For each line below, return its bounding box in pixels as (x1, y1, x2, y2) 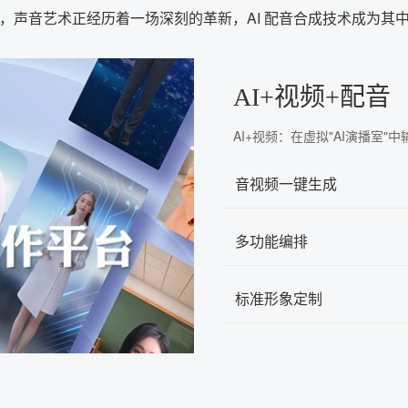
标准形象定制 (235, 288, 322, 310)
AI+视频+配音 (233, 83, 391, 112)
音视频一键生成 (235, 173, 337, 195)
